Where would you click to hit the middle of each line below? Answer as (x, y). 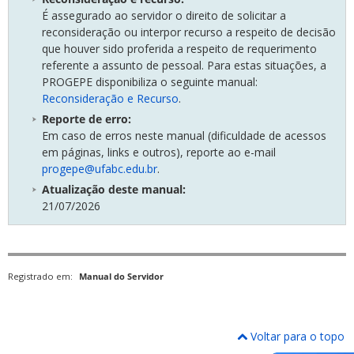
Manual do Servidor (121, 276)
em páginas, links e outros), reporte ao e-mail (159, 152)
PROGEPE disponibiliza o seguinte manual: (150, 81)
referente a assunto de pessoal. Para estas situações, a (184, 65)
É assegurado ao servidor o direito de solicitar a (164, 15)
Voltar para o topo (296, 336)
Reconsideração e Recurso (110, 98)
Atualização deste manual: (114, 189)
